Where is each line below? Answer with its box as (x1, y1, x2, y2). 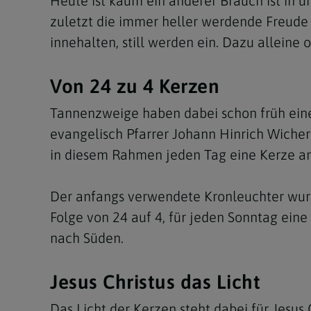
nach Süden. (50, 229, 124, 246)
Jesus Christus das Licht (50, 270, 260, 293)
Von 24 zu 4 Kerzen (50, 74, 219, 97)
